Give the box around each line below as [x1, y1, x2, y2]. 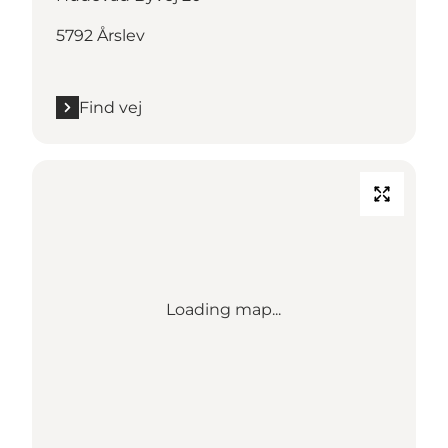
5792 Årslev [56, 25, 145, 45]
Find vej [79, 97, 142, 117]
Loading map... [166, 299, 282, 319]
